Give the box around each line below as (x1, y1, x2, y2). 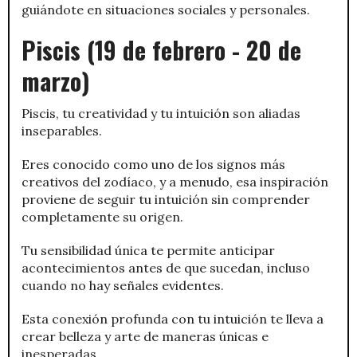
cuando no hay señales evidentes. (22, 277, 224, 293)
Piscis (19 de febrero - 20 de (22, 31, 301, 68)
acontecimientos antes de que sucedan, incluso (22, 259, 310, 276)
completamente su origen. (22, 208, 183, 225)
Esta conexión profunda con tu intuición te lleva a (22, 310, 324, 327)
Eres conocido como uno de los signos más (22, 155, 285, 172)
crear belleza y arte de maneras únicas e (22, 328, 269, 344)
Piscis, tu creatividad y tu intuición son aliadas (22, 104, 300, 121)
